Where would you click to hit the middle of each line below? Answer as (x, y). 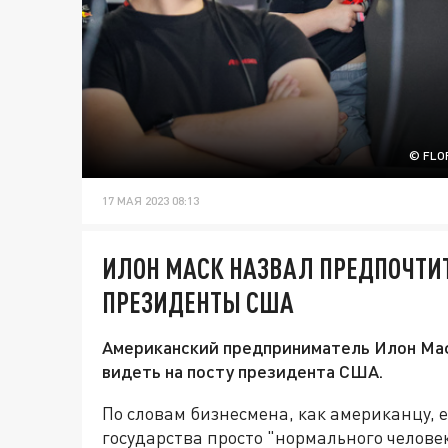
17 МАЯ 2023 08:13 (150, 201)
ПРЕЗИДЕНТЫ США (198, 302)
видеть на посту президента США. (242, 371)
